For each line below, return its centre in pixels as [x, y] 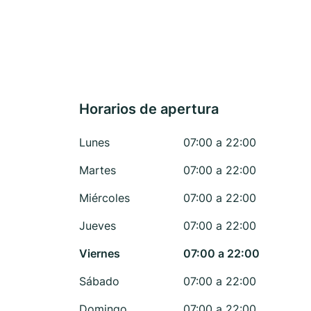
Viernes [100, 253]
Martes [98, 170]
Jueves [98, 226]
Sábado [99, 281]
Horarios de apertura [149, 109]
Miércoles [104, 198]
